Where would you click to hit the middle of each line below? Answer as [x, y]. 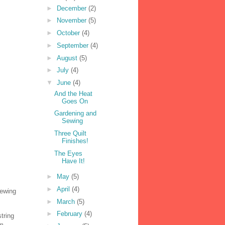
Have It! [74, 161]
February [70, 214]
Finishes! [75, 141]
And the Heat [74, 93]
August [68, 58]
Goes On [75, 101]
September [73, 45]
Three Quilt [71, 134]
